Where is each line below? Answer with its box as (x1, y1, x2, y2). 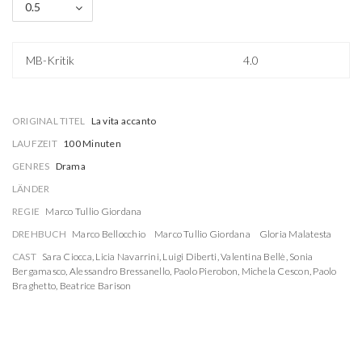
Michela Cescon (241, 265, 309, 277)
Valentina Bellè (221, 250, 286, 263)
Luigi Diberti (162, 250, 217, 263)
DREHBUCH (12, 228, 66, 240)
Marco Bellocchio (72, 228, 146, 240)
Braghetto (12, 280, 57, 292)
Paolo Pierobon (173, 265, 238, 277)
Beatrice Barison (59, 280, 132, 292)
